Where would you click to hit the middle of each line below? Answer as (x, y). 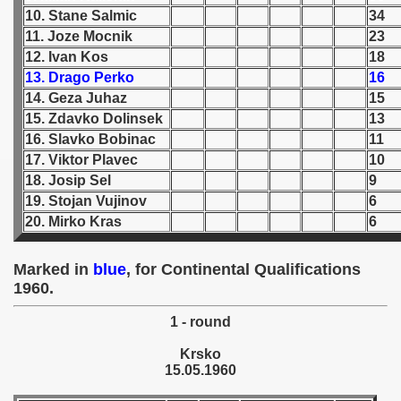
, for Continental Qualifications (243, 269)
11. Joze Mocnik (79, 36)
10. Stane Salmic (81, 16)
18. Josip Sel (68, 180)
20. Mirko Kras (73, 222)
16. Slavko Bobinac (90, 139)
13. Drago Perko (80, 77)
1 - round (200, 322)
